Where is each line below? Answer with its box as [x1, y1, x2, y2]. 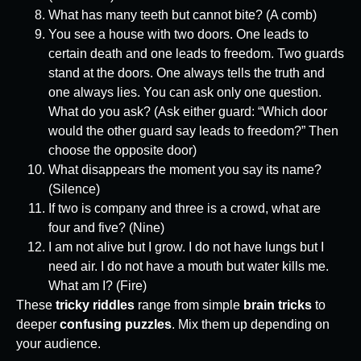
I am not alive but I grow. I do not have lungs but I [48, 240, 324, 255]
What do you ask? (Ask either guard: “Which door [48, 105, 327, 119]
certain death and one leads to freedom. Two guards [48, 47, 344, 61]
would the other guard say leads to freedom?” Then [48, 124, 338, 139]
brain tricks [243, 298, 312, 313]
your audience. [16, 337, 101, 351]
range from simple [135, 298, 243, 313]
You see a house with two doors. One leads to [48, 27, 309, 42]
